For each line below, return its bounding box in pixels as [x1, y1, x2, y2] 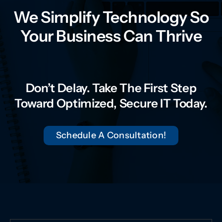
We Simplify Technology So [13, 7, 209, 27]
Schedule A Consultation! [55, 130, 166, 141]
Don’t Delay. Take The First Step [25, 81, 197, 96]
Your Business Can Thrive [20, 26, 202, 46]
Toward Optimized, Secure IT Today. [14, 96, 208, 111]
